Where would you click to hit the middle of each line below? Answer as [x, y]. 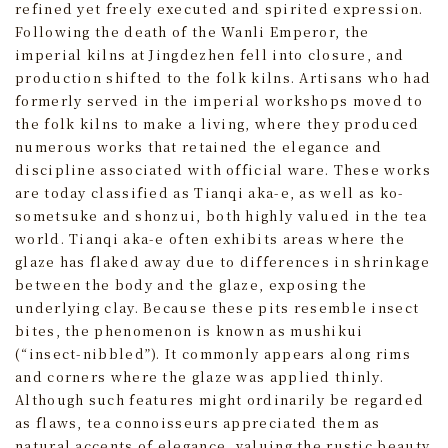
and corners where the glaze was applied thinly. [200, 377]
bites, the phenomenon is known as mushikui [189, 331]
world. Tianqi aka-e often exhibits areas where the [210, 239]
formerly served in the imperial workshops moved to [219, 101]
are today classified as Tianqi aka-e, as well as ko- [210, 193]
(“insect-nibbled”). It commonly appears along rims [213, 354]
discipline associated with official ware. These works [223, 170]
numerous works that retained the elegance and [199, 147]
